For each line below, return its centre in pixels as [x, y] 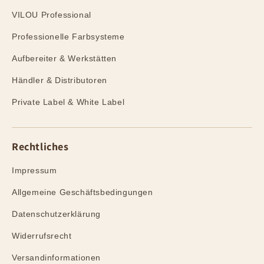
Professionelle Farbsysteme [68, 37]
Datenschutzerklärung [56, 214]
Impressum [34, 171]
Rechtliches [40, 147]
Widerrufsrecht [42, 236]
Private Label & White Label [68, 102]
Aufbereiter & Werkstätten [64, 59]
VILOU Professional [52, 15]
